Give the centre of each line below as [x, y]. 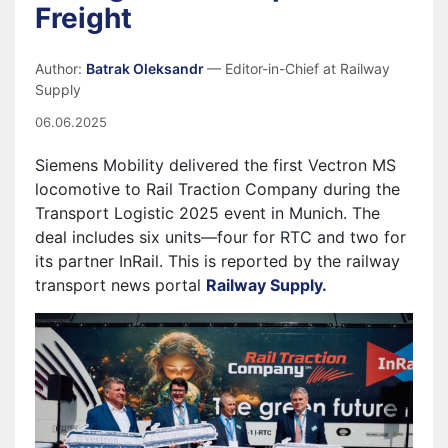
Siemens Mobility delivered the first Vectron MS [215, 165]
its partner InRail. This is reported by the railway [217, 261]
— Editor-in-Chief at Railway [298, 68]
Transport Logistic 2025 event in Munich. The [207, 213]
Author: [60, 68]
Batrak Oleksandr [146, 68]
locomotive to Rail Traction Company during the [217, 189]
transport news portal [120, 285]
